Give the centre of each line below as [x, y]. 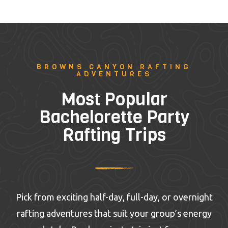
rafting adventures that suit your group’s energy [114, 213]
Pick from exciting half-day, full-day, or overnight [114, 197]
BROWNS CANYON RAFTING [114, 67]
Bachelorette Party [114, 117]
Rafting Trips [114, 135]
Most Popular [114, 99]
